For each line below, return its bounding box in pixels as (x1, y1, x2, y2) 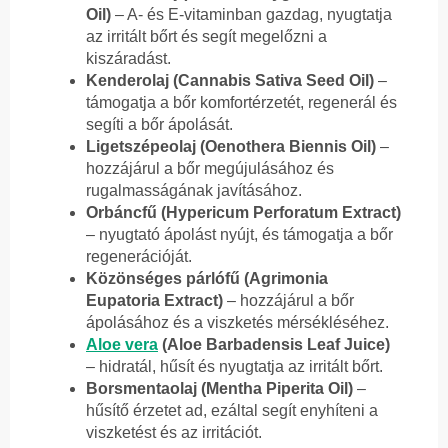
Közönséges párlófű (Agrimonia (86, 269, 328, 287)
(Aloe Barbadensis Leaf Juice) (158, 335, 390, 353)
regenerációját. (86, 247, 192, 265)
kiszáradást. (86, 49, 171, 67)
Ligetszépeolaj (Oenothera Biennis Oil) (86, 137, 376, 155)
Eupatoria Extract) (86, 291, 223, 309)
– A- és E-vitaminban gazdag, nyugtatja (111, 5, 392, 23)
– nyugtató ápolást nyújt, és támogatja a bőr (86, 225, 393, 243)
